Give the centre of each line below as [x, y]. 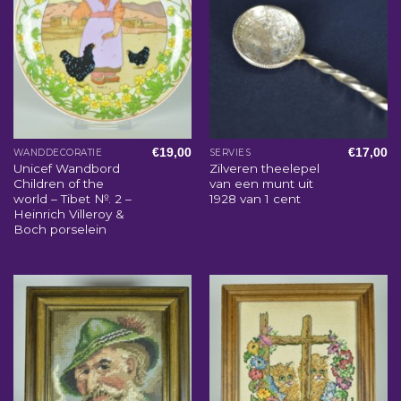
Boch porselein [60, 229]
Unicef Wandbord [66, 168]
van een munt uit [261, 183]
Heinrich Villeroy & [68, 213]
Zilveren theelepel [264, 168]
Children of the [58, 183]
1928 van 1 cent [255, 198]
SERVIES [230, 153]
